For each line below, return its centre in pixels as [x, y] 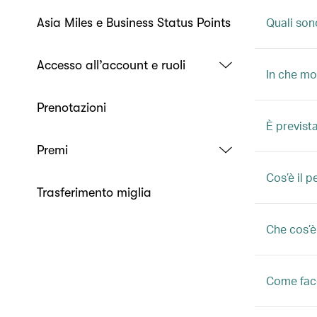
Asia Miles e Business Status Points [134, 23]
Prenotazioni [71, 108]
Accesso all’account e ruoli [111, 65]
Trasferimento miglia [94, 192]
